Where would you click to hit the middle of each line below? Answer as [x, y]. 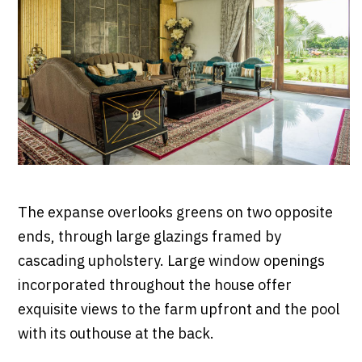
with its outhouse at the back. [117, 334]
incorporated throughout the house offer [154, 286]
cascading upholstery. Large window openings [171, 261]
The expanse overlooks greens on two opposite [175, 213]
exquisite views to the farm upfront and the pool [178, 310]
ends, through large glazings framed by [149, 237]
